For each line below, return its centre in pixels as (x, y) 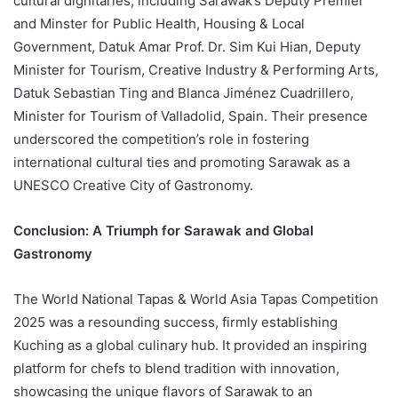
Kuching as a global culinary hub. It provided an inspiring (190, 345)
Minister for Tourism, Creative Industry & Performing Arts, (196, 69)
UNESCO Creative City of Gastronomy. (133, 185)
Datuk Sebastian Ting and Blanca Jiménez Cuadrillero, (183, 92)
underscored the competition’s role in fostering (161, 139)
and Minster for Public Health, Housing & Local (159, 23)
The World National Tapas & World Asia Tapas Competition (196, 298)
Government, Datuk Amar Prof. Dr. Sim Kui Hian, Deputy (187, 46)
